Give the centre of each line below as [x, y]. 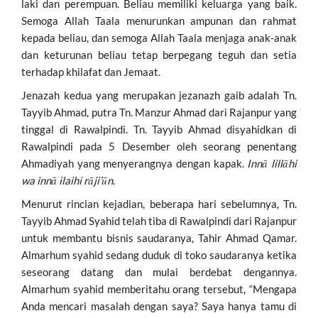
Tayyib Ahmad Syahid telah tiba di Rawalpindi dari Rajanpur [159, 220]
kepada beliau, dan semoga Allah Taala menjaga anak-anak [159, 37]
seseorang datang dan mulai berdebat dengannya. [159, 272]
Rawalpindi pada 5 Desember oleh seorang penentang [159, 146]
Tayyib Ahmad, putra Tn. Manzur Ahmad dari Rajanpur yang [159, 112]
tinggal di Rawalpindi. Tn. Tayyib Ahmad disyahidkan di [159, 129]
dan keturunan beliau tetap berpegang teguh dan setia [159, 54]
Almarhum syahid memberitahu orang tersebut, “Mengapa [159, 289]
